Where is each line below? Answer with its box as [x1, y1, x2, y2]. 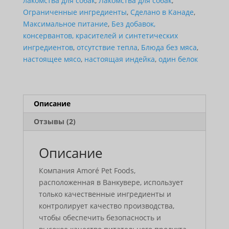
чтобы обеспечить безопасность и [38, 213, 161, 223]
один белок [158, 54, 198, 64]
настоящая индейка [84, 54, 155, 64]
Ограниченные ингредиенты [22, 7, 127, 17]
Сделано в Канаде [130, 7, 194, 17]
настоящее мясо [22, 54, 81, 64]
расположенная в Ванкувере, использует [38, 177, 184, 188]
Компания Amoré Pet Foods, [38, 166, 135, 176]
